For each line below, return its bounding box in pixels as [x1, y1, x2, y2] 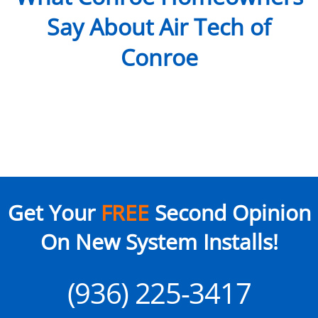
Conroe [120, 42, 198, 73]
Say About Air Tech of [47, 11, 271, 43]
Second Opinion [148, 197, 311, 227]
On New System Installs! [40, 226, 278, 256]
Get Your [7, 197, 101, 227]
